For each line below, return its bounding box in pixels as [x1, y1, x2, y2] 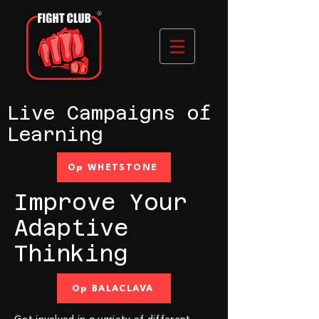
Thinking [14, 241, 127, 266]
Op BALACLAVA [71, 283, 154, 293]
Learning [7, 124, 103, 145]
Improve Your [14, 189, 187, 215]
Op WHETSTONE [67, 162, 158, 172]
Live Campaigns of [7, 103, 211, 124]
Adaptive [14, 215, 128, 241]
